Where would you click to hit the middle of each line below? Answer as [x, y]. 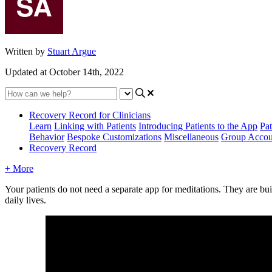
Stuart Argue [72, 51]
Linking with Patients [95, 126]
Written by [26, 51]
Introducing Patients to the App [198, 126]
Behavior [47, 137]
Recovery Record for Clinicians [90, 115]
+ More [19, 168]
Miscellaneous [191, 137]
